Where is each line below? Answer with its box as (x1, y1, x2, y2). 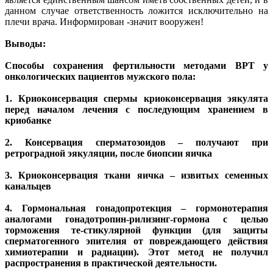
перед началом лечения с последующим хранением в (5, 104, 268, 115)
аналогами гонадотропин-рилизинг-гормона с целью (5, 214, 268, 225)
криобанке (5, 115, 51, 126)
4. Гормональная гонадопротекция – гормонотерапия (5, 203, 268, 214)
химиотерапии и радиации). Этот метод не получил (5, 247, 268, 258)
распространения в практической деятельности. (5, 258, 217, 269)
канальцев (5, 181, 51, 192)
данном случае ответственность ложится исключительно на (5, 5, 268, 16)
